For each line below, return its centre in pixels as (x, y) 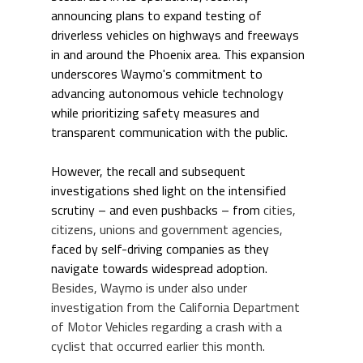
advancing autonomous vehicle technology (169, 95)
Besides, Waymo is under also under (150, 290)
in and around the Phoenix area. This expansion (179, 56)
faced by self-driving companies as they (161, 251)
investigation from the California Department (177, 309)
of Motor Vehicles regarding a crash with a (168, 329)
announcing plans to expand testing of (158, 17)
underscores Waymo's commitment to (158, 76)
